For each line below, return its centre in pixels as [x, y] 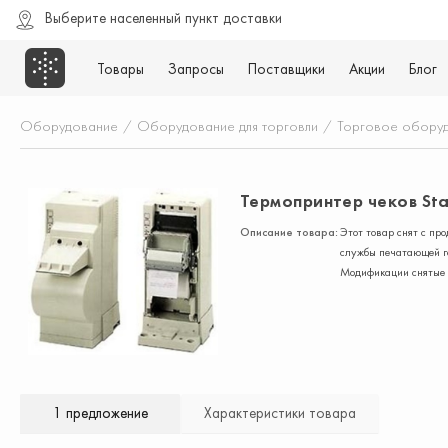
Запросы [196, 69]
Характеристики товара [280, 413]
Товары [120, 69]
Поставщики [286, 69]
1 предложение [100, 413]
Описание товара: [289, 232]
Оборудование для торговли [227, 126]
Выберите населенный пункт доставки [163, 18]
